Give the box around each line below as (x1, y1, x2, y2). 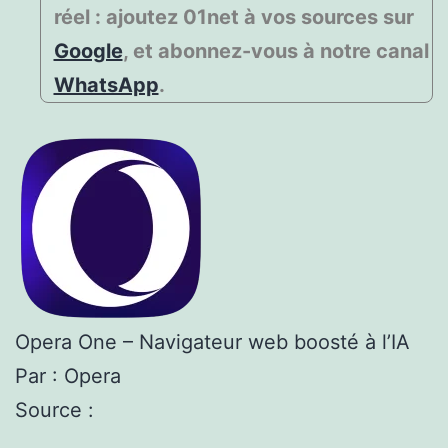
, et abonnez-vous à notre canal (122, 38, 429, 63)
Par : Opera (15, 363, 121, 388)
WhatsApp (53, 72, 159, 97)
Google (53, 38, 123, 63)
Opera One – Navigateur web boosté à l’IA (15, 329, 410, 354)
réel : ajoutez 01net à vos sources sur (53, 4, 414, 29)
